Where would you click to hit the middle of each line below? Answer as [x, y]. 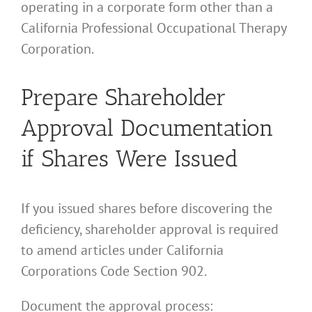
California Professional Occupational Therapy [154, 28]
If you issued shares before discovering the [147, 208]
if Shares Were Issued [130, 159]
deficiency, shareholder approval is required [150, 229]
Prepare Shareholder [124, 97]
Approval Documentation [147, 128]
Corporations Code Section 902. [114, 271]
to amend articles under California [122, 250]
